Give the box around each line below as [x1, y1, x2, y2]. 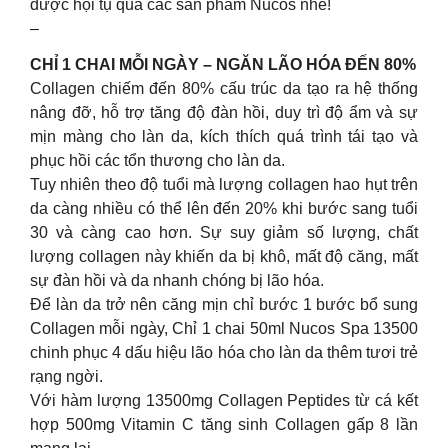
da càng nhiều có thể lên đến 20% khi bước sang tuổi [30, 199, 418, 217]
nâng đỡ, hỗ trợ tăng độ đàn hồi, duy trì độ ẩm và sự [30, 103, 418, 121]
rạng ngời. [30, 367, 103, 385]
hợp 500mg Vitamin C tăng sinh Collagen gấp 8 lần [30, 415, 418, 433]
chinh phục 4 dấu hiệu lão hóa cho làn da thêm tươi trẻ [30, 343, 418, 361]
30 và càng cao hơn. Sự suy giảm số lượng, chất [30, 223, 418, 241]
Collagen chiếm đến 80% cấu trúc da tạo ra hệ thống [30, 79, 418, 97]
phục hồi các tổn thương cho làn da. [30, 151, 285, 169]
